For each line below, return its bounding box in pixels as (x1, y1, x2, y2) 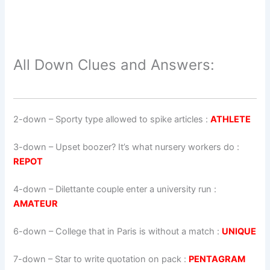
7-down (13, 253, 46, 265)
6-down (13, 225, 47, 237)
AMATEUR (13, 198, 58, 209)
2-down (13, 114, 47, 125)
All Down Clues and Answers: (13, 56, 215, 74)
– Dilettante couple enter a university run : (46, 184, 217, 195)
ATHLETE (210, 114, 251, 125)
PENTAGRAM (189, 253, 246, 265)
